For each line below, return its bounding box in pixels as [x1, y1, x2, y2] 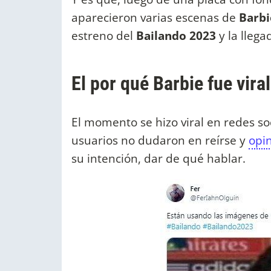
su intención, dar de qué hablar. [71, 150, 249, 167]
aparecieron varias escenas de [71, 9, 239, 26]
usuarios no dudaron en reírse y [71, 132, 249, 149]
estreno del [71, 27, 136, 44]
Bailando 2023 [136, 27, 216, 44]
